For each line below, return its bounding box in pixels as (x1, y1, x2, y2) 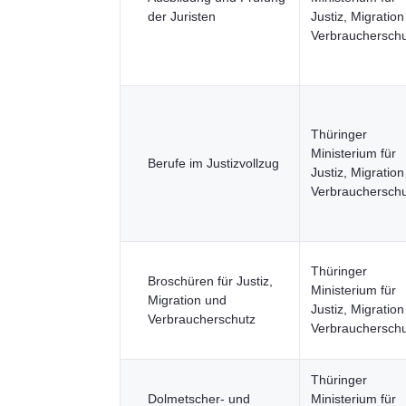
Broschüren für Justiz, (148, 274, 273, 288)
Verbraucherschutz (148, 312, 256, 326)
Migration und (148, 293, 227, 307)
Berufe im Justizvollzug (148, 156, 279, 170)
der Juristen (148, 9, 216, 24)
